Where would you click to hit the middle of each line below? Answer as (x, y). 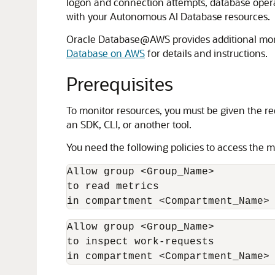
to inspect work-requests (141, 242)
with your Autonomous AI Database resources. (168, 16)
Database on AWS (106, 53)
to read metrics (113, 187)
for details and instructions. (206, 53)
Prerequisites (120, 83)
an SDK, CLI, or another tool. (129, 124)
